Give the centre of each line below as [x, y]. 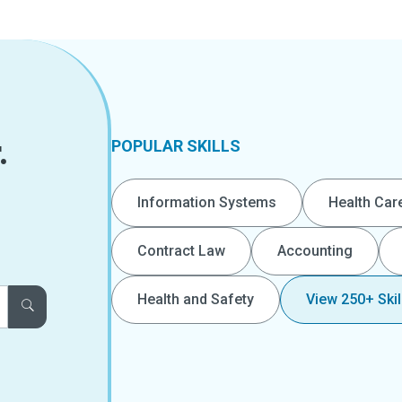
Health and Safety [196, 299]
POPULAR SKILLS [176, 145]
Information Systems [207, 202]
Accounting [315, 250]
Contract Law [181, 250]
